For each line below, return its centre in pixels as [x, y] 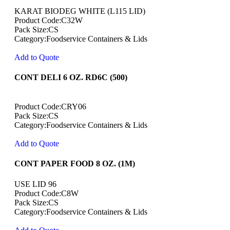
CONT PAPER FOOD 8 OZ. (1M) [75, 164]
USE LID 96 [35, 184]
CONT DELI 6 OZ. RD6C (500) [71, 77]
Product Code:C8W [46, 193]
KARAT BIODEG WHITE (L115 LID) [80, 11]
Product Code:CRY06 [50, 107]
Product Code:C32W [49, 20]
